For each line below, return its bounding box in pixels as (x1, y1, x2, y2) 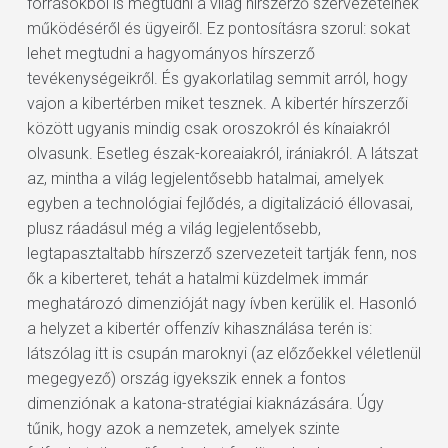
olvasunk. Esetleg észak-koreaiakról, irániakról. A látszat (26, 144, 418, 163)
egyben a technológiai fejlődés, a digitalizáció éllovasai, (26, 194, 413, 213)
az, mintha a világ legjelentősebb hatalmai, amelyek (26, 169, 384, 188)
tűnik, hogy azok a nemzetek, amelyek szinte (26, 419, 340, 438)
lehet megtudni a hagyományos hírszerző (26, 44, 315, 63)
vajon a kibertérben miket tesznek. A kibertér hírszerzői (26, 94, 408, 113)
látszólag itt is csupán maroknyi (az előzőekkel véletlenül (26, 344, 421, 363)
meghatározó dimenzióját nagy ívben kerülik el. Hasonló (26, 294, 417, 313)
